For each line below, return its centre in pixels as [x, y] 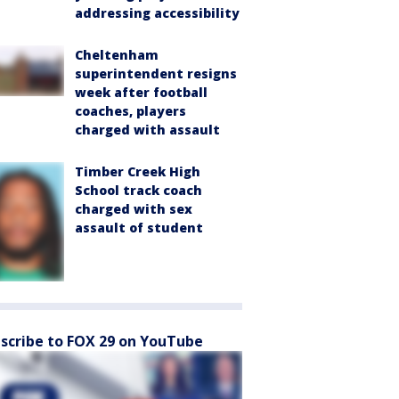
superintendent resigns [156, 74]
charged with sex [134, 209]
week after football [141, 93]
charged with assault [147, 130]
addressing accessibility [157, 13]
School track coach [138, 191]
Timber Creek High [138, 172]
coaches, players [130, 111]
